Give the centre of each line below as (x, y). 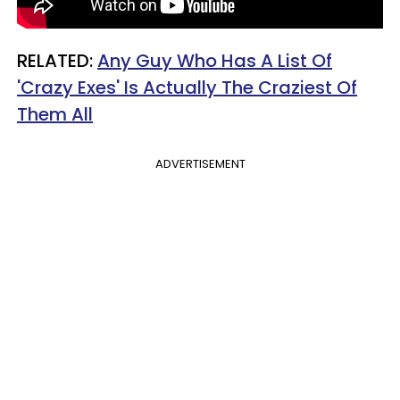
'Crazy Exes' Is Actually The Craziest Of (187, 87)
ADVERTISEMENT (200, 164)
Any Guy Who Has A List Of (215, 61)
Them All (55, 114)
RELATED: (57, 61)
